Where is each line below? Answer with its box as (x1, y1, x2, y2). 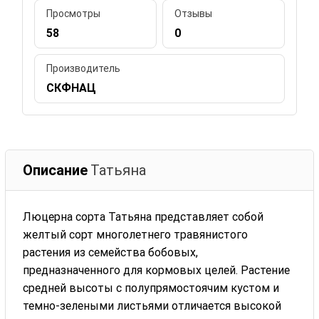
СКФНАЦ (46, 80, 97, 95)
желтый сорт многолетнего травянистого (23, 227, 249, 241)
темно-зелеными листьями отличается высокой (23, 298, 282, 313)
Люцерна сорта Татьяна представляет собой (23, 209, 264, 224)
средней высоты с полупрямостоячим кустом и (23, 281, 280, 295)
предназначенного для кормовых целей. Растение (23, 263, 291, 277)
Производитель (46, 62, 121, 74)
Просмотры (46, 7, 101, 19)
